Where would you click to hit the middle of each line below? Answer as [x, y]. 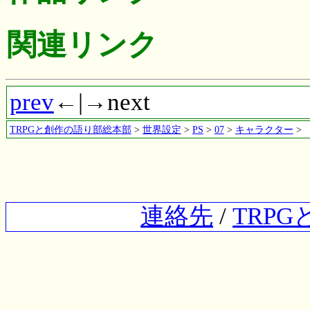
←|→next [102, 102]
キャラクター [264, 130]
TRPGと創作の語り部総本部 [70, 130]
